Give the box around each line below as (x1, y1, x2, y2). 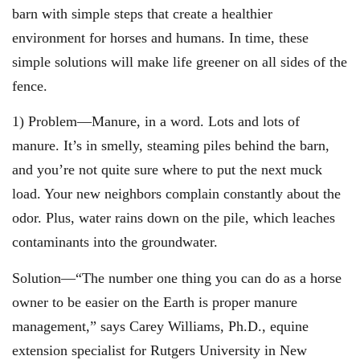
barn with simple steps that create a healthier (12, 5, 272, 22)
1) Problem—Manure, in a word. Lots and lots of (12, 113, 300, 130)
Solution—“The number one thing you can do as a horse (12, 269, 342, 286)
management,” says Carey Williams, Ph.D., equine (12, 317, 309, 334)
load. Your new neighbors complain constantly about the (12, 186, 341, 202)
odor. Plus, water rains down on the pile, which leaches (12, 210, 335, 227)
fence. (12, 77, 47, 94)
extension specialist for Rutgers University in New (12, 342, 307, 358)
